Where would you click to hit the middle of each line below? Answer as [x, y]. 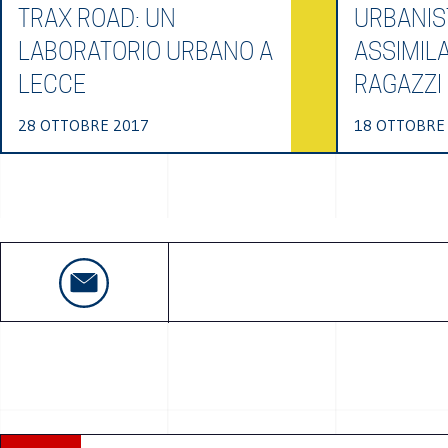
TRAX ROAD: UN [97, 18]
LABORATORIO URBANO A [145, 51]
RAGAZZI [397, 84]
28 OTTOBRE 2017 [83, 125]
